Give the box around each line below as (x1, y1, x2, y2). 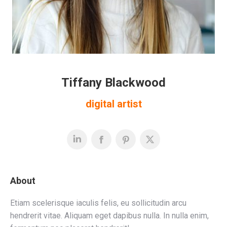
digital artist (85, 98, 142, 110)
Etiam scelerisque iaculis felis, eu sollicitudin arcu (10, 198, 186, 208)
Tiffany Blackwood (61, 75, 166, 90)
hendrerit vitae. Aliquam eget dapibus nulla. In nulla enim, (10, 211, 209, 220)
